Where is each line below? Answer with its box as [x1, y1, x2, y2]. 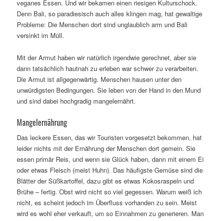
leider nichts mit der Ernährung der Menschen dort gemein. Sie [16, 144, 195, 153]
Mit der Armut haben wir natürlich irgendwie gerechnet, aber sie [16, 53, 196, 63]
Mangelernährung [16, 116, 67, 129]
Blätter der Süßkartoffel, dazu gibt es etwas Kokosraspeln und [16, 176, 194, 186]
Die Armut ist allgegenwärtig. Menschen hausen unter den [16, 74, 182, 84]
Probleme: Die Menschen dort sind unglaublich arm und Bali [16, 20, 187, 30]
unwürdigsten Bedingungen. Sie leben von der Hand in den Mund [16, 85, 201, 95]
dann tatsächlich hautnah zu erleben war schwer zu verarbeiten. [16, 64, 198, 74]
